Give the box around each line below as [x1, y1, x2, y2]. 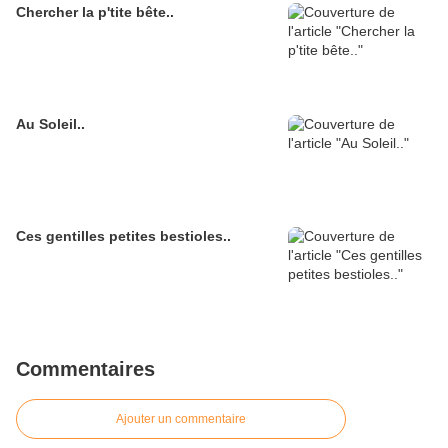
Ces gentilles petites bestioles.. [16, 227, 231, 244]
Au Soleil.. [16, 115, 85, 132]
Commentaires [16, 357, 155, 380]
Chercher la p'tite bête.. [16, 3, 174, 20]
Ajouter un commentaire [116, 411, 246, 426]
